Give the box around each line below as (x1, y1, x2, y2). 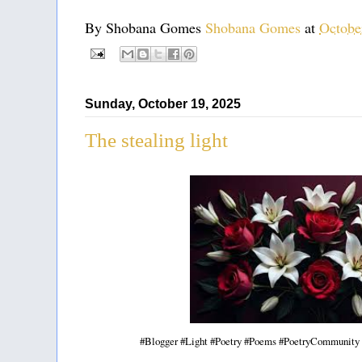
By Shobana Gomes (85, 18, 205, 38)
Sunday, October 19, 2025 (85, 96, 241, 111)
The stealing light (85, 128, 228, 151)
